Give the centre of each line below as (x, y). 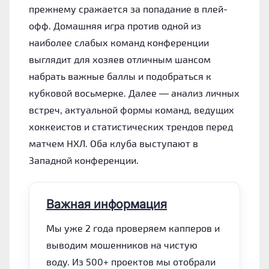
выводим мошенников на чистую (122, 244)
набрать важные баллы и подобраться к (120, 76)
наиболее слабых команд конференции (119, 42)
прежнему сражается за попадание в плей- (128, 8)
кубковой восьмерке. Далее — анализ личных (134, 92)
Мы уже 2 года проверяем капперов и (133, 228)
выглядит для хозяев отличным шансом (120, 59)
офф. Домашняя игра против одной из (115, 25)
